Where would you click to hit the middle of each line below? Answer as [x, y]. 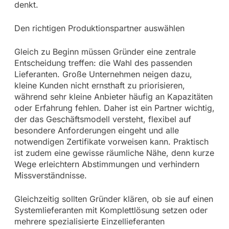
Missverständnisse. [50, 175]
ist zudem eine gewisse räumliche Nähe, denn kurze [114, 153]
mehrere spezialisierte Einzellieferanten [89, 221]
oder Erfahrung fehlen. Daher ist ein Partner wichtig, [114, 108]
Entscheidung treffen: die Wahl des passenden [103, 63]
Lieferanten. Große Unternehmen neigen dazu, [103, 74]
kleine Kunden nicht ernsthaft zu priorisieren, [99, 85]
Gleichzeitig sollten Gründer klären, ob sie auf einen [113, 199]
